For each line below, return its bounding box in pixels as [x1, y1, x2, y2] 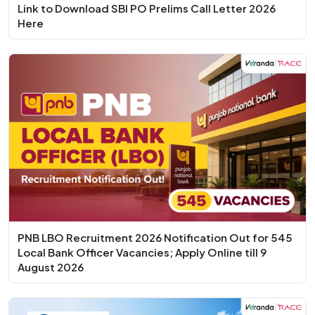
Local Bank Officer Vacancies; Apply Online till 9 [18, 245, 266, 259]
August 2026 [18, 259, 84, 274]
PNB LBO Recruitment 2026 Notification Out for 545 [18, 230, 292, 244]
